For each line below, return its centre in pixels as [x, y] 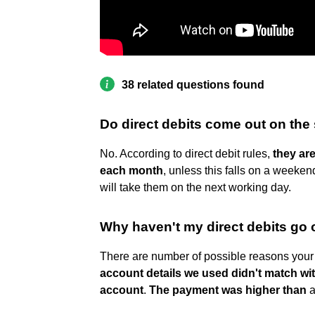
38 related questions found [193, 84]
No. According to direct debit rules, [186, 153]
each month [131, 170]
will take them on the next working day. [195, 187]
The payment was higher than [228, 290]
